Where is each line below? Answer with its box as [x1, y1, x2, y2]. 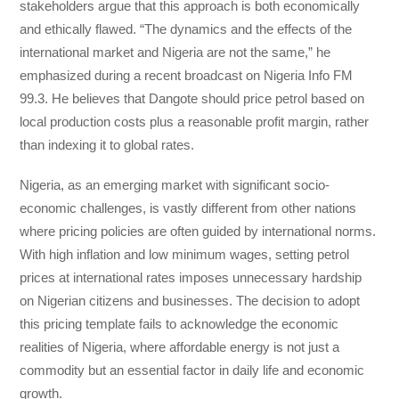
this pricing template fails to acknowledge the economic [20, 315, 339, 331]
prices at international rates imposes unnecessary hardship [20, 269, 362, 285]
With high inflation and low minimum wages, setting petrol [20, 246, 350, 262]
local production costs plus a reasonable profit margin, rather [20, 114, 370, 130]
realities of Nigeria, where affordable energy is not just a [20, 338, 340, 354]
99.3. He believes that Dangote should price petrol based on [20, 91, 365, 107]
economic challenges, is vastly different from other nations [20, 199, 357, 216]
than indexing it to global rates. [20, 137, 195, 153]
